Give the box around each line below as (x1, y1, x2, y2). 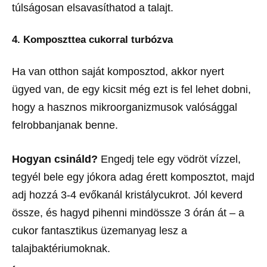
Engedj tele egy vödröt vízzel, (98, 153, 241, 166)
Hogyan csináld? (12, 153, 98, 166)
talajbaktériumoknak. (12, 243, 110, 255)
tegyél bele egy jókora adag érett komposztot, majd (12, 171, 254, 184)
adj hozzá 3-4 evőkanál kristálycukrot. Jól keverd (12, 189, 243, 201)
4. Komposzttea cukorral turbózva (12, 34, 173, 46)
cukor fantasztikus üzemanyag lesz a (12, 225, 187, 237)
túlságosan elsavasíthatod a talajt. (12, 2, 173, 14)
